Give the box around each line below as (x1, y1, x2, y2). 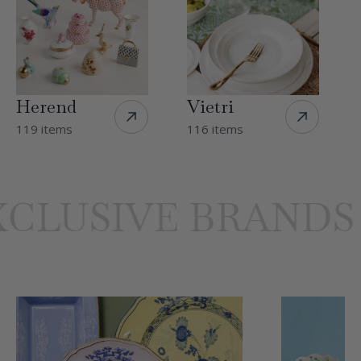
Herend (16, 94, 77, 118)
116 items (187, 120, 244, 137)
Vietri (187, 94, 234, 118)
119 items (16, 120, 73, 137)
